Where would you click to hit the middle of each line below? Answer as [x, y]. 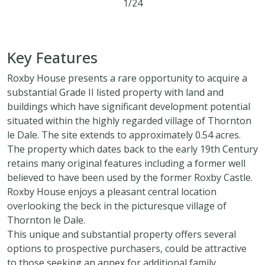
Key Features [52, 57]
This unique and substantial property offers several [122, 234]
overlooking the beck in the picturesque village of [117, 206]
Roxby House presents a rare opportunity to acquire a [127, 78]
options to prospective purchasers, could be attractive [127, 248]
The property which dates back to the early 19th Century [132, 149]
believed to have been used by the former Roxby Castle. [130, 177]
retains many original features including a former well [126, 163]
